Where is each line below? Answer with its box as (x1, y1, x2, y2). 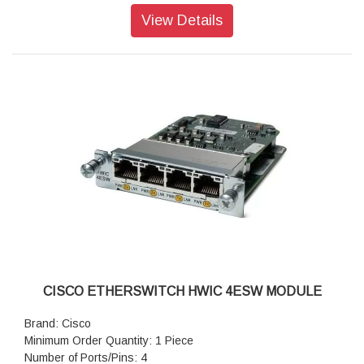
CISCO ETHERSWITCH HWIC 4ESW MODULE (42, 284, 322, 299)
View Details (141, 12, 223, 29)
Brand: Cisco (24, 317, 91, 331)
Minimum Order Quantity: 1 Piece (24, 334, 193, 348)
